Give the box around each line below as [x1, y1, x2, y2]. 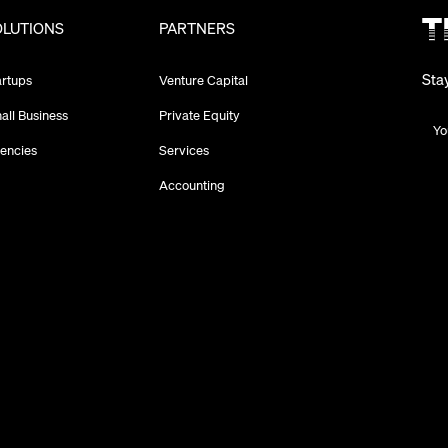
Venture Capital [158, 69, 248, 92]
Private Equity [158, 103, 240, 126]
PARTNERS [158, 17, 235, 41]
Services [158, 138, 209, 161]
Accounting [158, 173, 225, 196]
